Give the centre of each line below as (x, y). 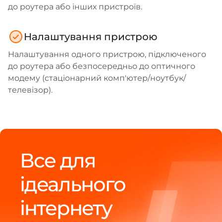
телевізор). (30, 90)
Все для (57, 160)
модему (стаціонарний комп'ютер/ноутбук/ (97, 78)
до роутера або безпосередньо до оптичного (102, 66)
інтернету (66, 208)
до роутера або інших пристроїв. (75, 6)
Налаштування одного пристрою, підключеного (107, 54)
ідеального (73, 184)
